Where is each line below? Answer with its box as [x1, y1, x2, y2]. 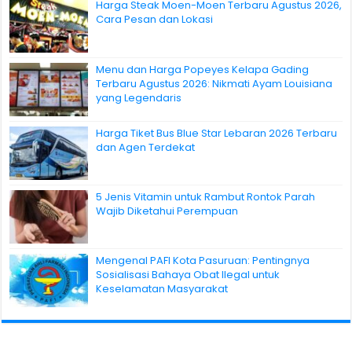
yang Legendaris [96, 90, 182, 105]
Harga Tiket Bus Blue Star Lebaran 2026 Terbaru [96, 125, 338, 141]
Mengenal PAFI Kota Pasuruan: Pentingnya [96, 253, 310, 269]
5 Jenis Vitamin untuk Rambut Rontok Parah [96, 189, 316, 204]
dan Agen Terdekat [96, 139, 196, 155]
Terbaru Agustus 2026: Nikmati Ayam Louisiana [96, 75, 333, 91]
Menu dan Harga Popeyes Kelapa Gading [96, 61, 310, 77]
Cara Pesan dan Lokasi [96, 12, 214, 27]
